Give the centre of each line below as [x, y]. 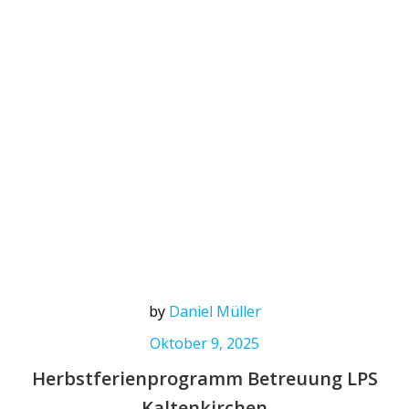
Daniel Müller [215, 311]
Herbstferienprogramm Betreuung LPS [204, 378]
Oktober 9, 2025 [204, 343]
